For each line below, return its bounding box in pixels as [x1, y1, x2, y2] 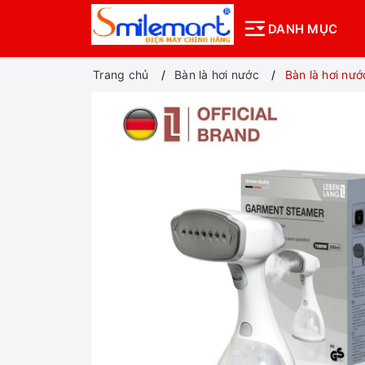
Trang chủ [93, 68, 149, 81]
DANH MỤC [268, 20, 337, 37]
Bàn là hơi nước [174, 68, 259, 81]
